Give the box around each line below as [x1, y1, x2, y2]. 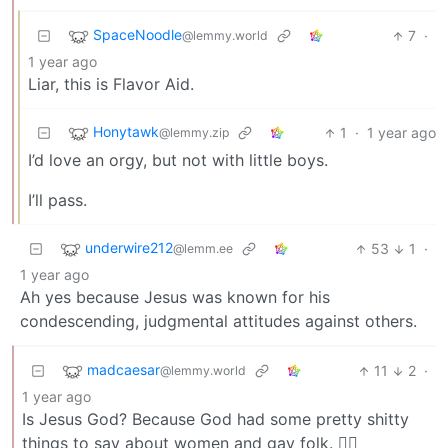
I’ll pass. [28, 190, 87, 211]
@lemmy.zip [159, 125, 229, 141]
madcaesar [87, 361, 160, 379]
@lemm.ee [173, 241, 233, 257]
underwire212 [85, 239, 173, 257]
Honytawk [93, 123, 159, 141]
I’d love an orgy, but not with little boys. [28, 150, 328, 171]
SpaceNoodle [93, 26, 182, 44]
